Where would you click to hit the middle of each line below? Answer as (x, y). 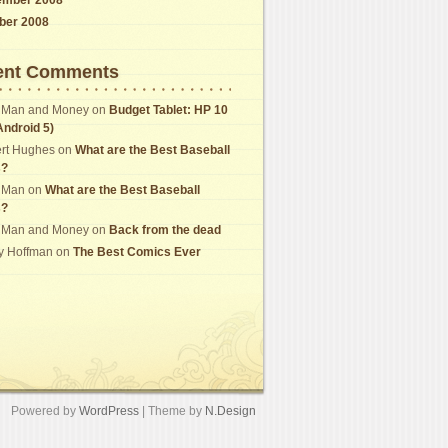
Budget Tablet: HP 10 (168, 109)
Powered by (45, 410)
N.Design (230, 410)
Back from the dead (165, 229)
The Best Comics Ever (137, 251)
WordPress (109, 410)
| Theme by (172, 410)
